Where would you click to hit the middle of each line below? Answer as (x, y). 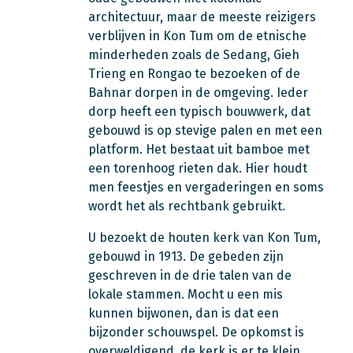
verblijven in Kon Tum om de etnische (197, 36)
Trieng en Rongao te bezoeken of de (194, 74)
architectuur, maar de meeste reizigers (202, 17)
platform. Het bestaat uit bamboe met (199, 149)
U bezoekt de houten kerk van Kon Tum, (204, 238)
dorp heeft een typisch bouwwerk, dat (199, 111)
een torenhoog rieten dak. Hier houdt (198, 168)
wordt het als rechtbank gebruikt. (187, 206)
